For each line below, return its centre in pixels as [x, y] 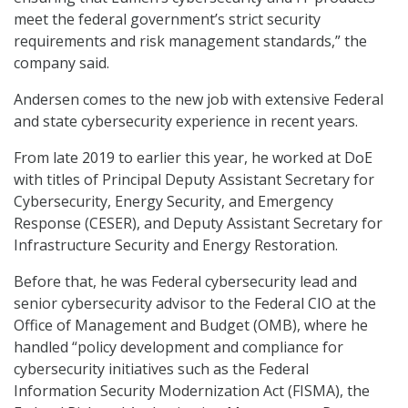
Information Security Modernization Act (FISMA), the [192, 391]
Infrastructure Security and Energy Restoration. [176, 245]
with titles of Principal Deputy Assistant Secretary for [194, 180]
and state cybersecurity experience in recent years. [186, 122]
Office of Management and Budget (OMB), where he [191, 326]
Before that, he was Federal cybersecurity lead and [185, 282]
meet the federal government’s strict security [167, 20]
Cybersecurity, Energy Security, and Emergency [173, 202]
